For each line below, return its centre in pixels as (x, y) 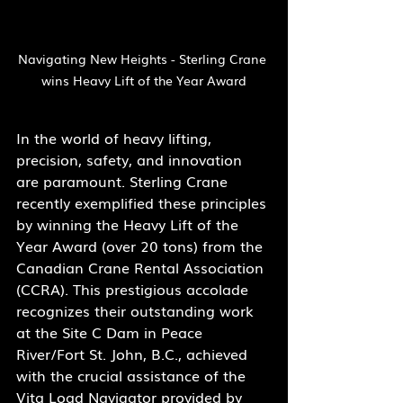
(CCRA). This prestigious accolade (134, 289)
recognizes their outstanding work (137, 311)
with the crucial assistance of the (133, 376)
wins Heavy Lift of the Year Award (144, 81)
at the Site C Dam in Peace (112, 332)
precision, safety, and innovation (131, 160)
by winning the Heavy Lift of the (130, 224)
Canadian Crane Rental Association (142, 268)
